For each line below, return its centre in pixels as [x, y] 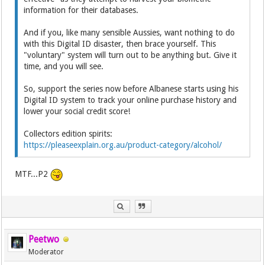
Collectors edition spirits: [68, 133]
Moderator [46, 252]
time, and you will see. [64, 66]
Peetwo [44, 239]
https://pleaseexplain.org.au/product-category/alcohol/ [123, 145]
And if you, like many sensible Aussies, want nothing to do [130, 32]
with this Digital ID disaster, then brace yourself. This [120, 43]
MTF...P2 [33, 174]
